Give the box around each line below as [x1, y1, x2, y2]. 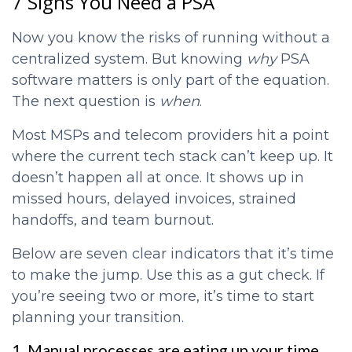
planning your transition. [12, 309, 184, 327]
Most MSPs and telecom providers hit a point [12, 126, 329, 145]
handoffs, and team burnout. [12, 211, 218, 229]
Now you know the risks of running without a [12, 29, 330, 47]
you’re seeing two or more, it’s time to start [12, 288, 314, 306]
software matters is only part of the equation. [12, 71, 329, 90]
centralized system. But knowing [12, 50, 247, 68]
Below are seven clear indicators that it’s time [12, 245, 334, 263]
